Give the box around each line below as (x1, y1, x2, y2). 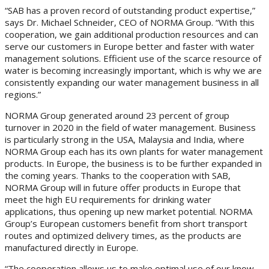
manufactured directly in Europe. (5, 241, 138, 253)
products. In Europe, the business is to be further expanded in (5, 157, 262, 169)
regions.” (5, 88, 41, 100)
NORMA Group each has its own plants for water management (5, 145, 263, 157)
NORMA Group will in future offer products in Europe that (5, 181, 241, 193)
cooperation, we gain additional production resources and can (5, 28, 258, 40)
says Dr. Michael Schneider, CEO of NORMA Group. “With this (5, 16, 255, 28)
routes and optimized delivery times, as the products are (5, 229, 241, 241)
